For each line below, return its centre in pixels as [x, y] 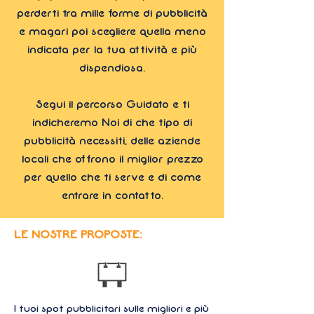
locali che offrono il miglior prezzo [112, 159]
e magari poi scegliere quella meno [112, 31]
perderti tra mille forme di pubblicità [112, 13]
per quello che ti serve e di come [112, 177]
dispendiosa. [112, 68]
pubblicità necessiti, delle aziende [112, 141]
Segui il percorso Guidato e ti [112, 104]
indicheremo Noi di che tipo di [112, 122]
